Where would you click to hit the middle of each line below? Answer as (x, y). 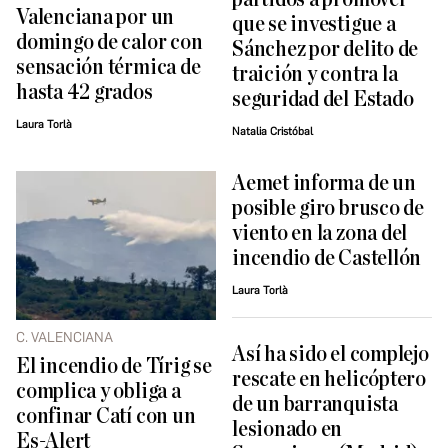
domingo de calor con (109, 43)
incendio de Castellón (327, 259)
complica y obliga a (98, 392)
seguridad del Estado (323, 100)
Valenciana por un (95, 18)
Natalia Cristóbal (272, 132)
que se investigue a (314, 25)
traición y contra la (315, 75)
